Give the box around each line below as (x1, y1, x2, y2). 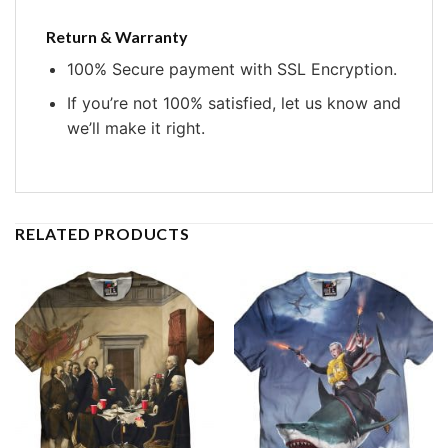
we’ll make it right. (66, 118, 205, 139)
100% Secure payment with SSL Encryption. (66, 58, 397, 79)
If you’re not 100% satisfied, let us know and (66, 93, 401, 114)
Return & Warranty (46, 26, 188, 46)
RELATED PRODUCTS (15, 224, 190, 244)
